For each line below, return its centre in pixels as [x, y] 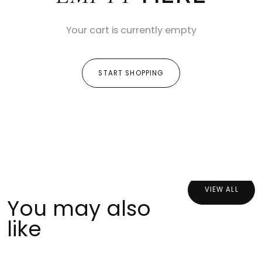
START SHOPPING [131, 73]
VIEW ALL [221, 190]
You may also [79, 208]
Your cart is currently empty [131, 30]
